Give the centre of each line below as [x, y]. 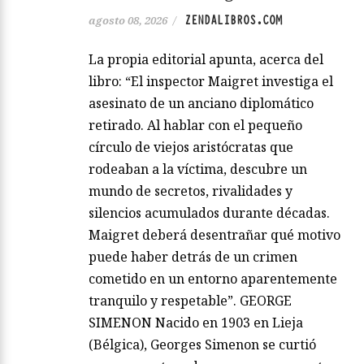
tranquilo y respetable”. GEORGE [190, 300]
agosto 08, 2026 [128, 20]
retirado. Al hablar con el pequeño [195, 125]
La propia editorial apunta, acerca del [206, 59]
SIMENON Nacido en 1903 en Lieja [196, 322]
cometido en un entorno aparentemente [213, 278]
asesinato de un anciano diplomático [201, 103]
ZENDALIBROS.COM [233, 20]
